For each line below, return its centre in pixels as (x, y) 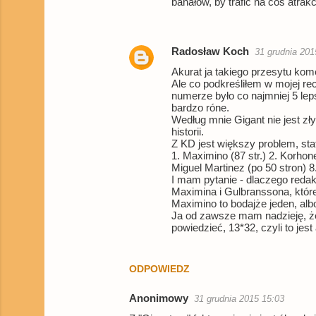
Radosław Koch (210, 51)
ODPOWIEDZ (159, 269)
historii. (188, 132)
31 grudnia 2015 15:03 (239, 299)
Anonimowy (159, 298)
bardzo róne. (200, 108)
